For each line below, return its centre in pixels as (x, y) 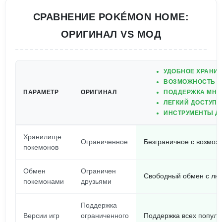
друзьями (96, 181)
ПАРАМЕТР (41, 92)
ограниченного (105, 216)
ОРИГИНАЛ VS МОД (111, 34)
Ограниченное (104, 142)
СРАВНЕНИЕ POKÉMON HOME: (111, 17)
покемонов (41, 147)
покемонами (44, 181)
